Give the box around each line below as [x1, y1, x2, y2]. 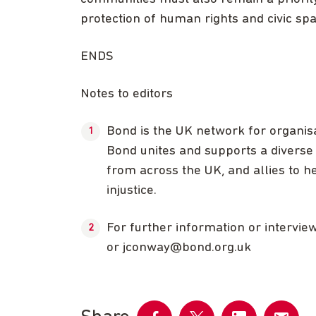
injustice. [107, 184, 157, 197]
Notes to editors [80, 87, 173, 101]
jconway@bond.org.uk [123, 241, 251, 255]
